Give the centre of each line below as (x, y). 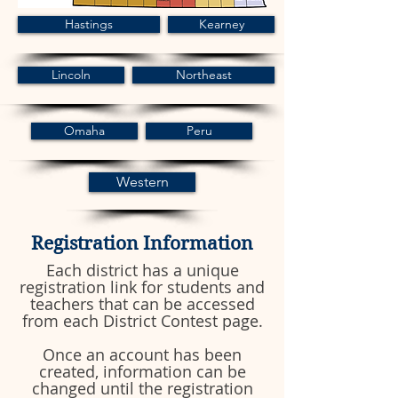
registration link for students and (142, 287)
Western (142, 182)
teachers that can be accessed (142, 304)
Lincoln (71, 75)
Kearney (221, 24)
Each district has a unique (142, 270)
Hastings (89, 24)
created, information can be (142, 371)
